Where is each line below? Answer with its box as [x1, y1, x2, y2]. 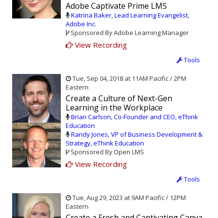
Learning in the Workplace [66, 102, 163, 113]
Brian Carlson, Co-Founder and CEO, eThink [71, 112, 198, 122]
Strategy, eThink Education [66, 139, 144, 148]
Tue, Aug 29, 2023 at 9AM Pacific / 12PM [71, 193, 186, 202]
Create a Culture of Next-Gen [66, 93, 172, 104]
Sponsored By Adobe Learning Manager [69, 28, 189, 37]
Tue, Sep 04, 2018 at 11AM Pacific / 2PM [71, 74, 186, 83]
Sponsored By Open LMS [69, 147, 144, 157]
